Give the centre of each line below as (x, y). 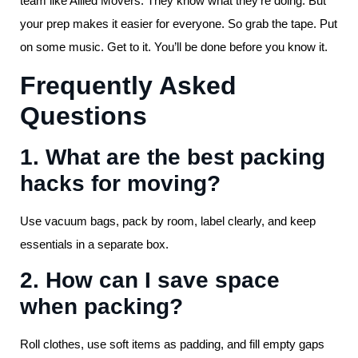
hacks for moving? (120, 183)
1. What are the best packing (173, 157)
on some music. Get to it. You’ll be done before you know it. (174, 47)
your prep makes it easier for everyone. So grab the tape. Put (179, 24)
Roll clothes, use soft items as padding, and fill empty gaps (172, 344)
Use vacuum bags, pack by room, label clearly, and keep (168, 221)
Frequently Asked (128, 85)
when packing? (101, 306)
